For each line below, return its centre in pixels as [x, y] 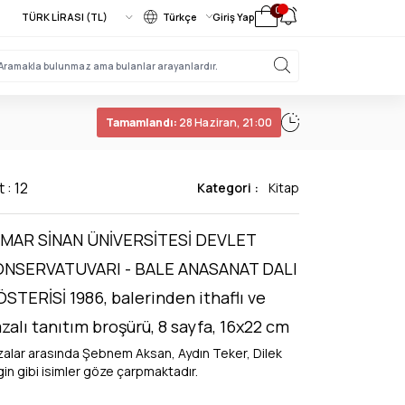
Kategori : [229, 188]
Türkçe [180, 16]
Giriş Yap [234, 16]
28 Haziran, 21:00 [225, 122]
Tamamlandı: [141, 122]
